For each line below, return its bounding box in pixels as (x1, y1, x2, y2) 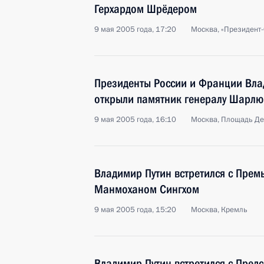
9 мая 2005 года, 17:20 (94, 24, 176, 35)
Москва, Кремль (191, 204, 247, 215)
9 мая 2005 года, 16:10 (94, 114, 176, 125)
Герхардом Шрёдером (94, 2, 197, 16)
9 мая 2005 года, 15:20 (94, 204, 176, 215)
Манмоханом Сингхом (94, 182, 199, 196)
